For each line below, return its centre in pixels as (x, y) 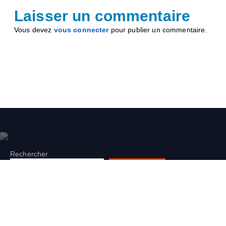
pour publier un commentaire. (158, 30)
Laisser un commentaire (102, 16)
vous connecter (81, 30)
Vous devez (34, 30)
